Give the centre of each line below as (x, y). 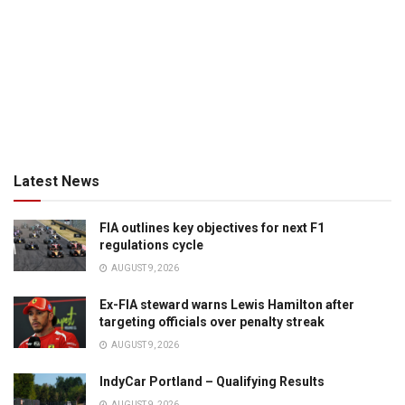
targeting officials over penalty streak (212, 322)
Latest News (57, 182)
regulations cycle (151, 245)
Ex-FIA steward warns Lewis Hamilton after (227, 305)
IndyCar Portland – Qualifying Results (212, 382)
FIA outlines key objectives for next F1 (212, 228)
